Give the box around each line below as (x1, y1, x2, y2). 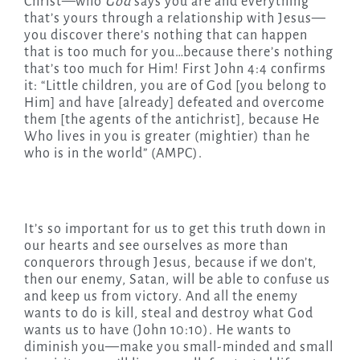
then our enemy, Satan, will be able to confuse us (23, 272, 330, 288)
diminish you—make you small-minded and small (23, 340, 333, 355)
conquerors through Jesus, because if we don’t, (23, 256, 317, 271)
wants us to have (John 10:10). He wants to (23, 323, 292, 338)
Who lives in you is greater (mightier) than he (23, 129, 310, 145)
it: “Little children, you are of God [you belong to (23, 79, 327, 94)
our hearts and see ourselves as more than (23, 239, 288, 254)
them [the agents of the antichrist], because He (23, 112, 320, 128)
